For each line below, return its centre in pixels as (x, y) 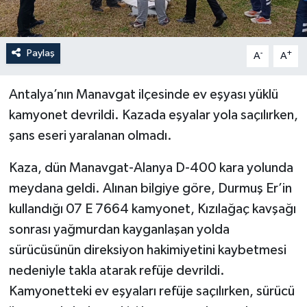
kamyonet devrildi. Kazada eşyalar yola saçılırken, (153, 115)
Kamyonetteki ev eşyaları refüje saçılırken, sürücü (151, 291)
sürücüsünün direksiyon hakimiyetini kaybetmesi (147, 250)
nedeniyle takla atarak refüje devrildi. (116, 270)
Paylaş (40, 53)
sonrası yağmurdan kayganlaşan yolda (119, 229)
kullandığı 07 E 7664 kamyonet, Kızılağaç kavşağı (152, 209)
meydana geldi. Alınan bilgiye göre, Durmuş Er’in (150, 188)
